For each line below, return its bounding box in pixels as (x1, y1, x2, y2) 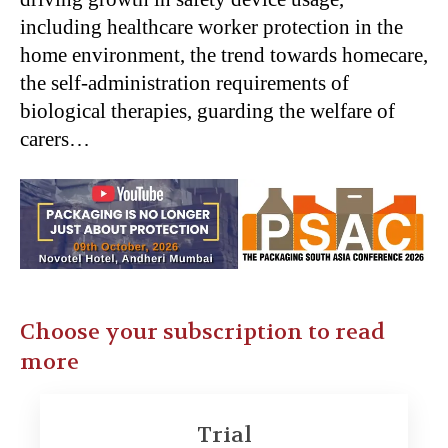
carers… (20, 126, 90, 151)
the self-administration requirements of (20, 70, 349, 95)
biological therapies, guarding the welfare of (20, 98, 395, 123)
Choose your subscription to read (20, 317, 385, 346)
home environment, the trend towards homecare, (20, 42, 428, 67)
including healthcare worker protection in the (20, 14, 403, 39)
